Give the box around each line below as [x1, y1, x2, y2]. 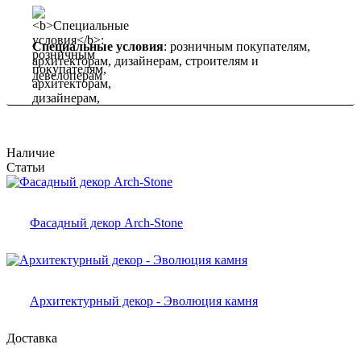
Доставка [6, 331, 57, 346]
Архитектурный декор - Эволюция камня [30, 294, 258, 309]
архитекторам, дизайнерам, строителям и [32, 54, 259, 68]
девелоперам [32, 68, 102, 83]
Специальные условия [32, 39, 164, 54]
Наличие [6, 146, 55, 160]
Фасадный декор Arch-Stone [30, 216, 183, 230]
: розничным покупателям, [164, 39, 310, 54]
